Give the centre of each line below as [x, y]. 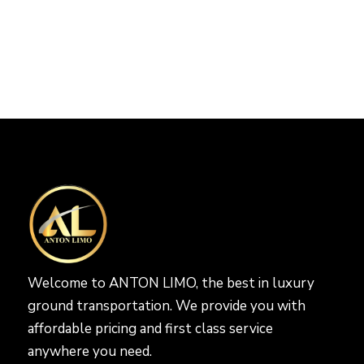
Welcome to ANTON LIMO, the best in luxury [171, 284]
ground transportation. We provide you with [166, 306]
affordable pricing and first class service [150, 329]
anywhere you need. [89, 352]
